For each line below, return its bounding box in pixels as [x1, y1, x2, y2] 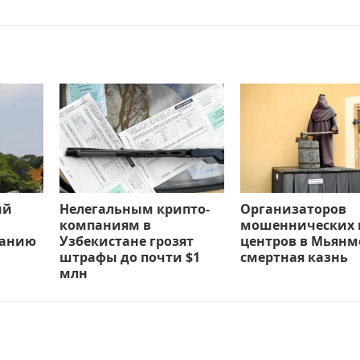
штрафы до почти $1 [59, 248, 200, 267]
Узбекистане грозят [59, 232, 194, 251]
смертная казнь [240, 248, 348, 267]
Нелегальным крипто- [59, 200, 210, 219]
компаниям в [59, 216, 151, 235]
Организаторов [240, 200, 346, 219]
